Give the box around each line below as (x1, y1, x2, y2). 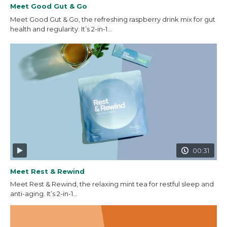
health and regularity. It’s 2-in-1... (10, 24, 112, 33)
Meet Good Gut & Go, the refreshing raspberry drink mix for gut (10, 15, 215, 23)
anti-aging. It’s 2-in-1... (10, 190, 78, 198)
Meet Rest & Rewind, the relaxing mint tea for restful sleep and (10, 180, 214, 188)
